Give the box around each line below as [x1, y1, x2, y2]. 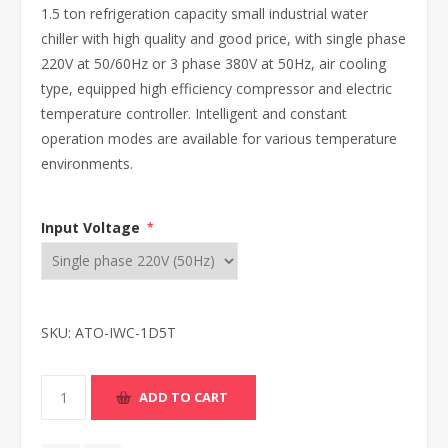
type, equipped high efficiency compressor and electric [41, 79, 392, 98]
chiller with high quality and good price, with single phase [41, 29, 406, 48]
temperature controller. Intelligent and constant [41, 104, 347, 123]
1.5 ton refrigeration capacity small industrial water [41, 4, 368, 23]
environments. [41, 154, 133, 173]
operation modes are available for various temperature [41, 129, 397, 148]
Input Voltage [41, 217, 144, 237]
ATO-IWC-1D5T [75, 322, 176, 342]
